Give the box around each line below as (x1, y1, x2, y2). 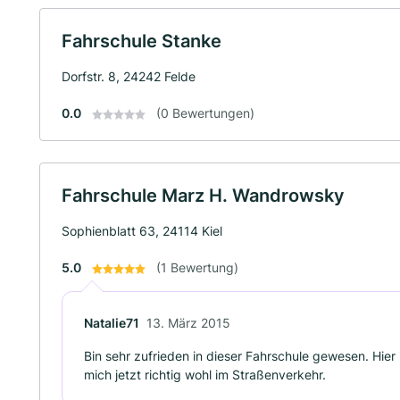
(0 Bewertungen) (156, 105, 254, 121)
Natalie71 (84, 315, 139, 330)
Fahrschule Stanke (62, 30, 221, 52)
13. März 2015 (146, 315, 230, 330)
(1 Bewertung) (156, 260, 238, 275)
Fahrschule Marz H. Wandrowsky (62, 185, 345, 206)
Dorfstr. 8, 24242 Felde (62, 69, 196, 84)
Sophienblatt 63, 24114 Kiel (62, 223, 222, 238)
